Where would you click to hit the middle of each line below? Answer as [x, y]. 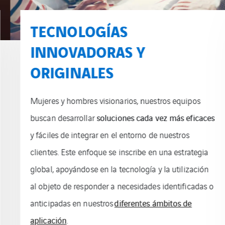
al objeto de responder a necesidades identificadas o [112, 186]
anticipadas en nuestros [62, 203]
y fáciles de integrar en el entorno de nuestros [100, 134]
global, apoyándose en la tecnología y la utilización [109, 168]
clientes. [34, 151]
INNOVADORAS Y [78, 51]
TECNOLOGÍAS [69, 30]
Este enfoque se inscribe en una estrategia [125, 151]
